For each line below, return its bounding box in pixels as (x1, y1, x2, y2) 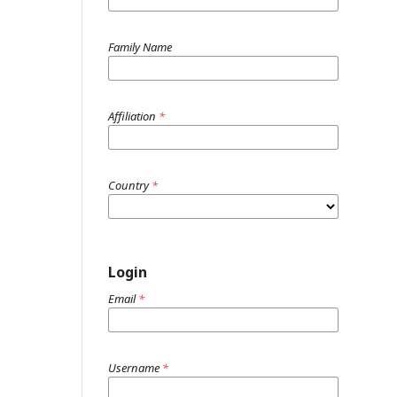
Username (108, 359, 162, 376)
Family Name (108, 38, 172, 55)
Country (108, 176, 152, 193)
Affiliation (108, 107, 159, 124)
